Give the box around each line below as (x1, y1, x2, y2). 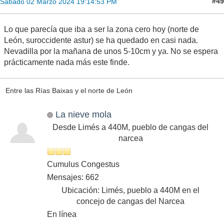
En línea (47, 209, 76, 218)
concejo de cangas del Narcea (76, 196, 184, 205)
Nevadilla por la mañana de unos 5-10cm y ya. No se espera (4, 46, 218, 55)
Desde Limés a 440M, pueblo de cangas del (52, 122, 208, 131)
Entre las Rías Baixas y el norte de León (5, 86, 132, 95)
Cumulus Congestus (47, 159, 119, 168)
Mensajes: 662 (47, 172, 99, 181)
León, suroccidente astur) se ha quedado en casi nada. (4, 35, 198, 44)
